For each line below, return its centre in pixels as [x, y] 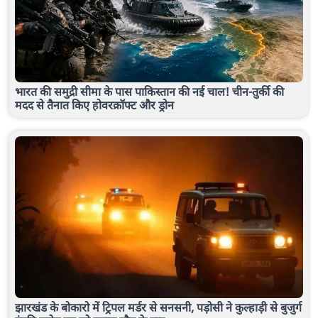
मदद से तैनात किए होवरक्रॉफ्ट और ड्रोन [94, 105]
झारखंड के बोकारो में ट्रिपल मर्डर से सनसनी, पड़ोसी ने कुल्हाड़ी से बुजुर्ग [158, 307]
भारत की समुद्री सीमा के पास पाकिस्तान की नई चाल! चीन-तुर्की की [149, 91]
